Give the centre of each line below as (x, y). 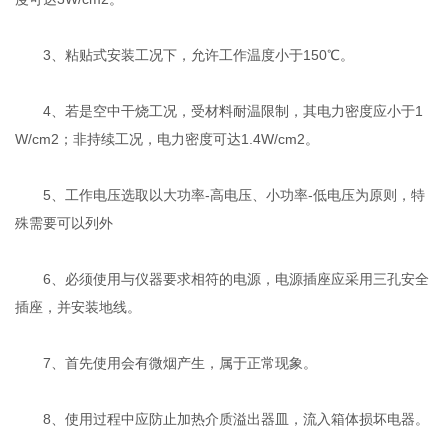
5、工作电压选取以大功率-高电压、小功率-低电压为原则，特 (220, 195)
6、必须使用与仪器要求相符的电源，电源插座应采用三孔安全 (222, 279)
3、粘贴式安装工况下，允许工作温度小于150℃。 (185, 55)
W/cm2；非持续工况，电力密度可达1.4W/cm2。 (167, 139)
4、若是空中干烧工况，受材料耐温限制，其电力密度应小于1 (219, 111)
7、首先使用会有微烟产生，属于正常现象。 (166, 363)
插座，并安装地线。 (78, 307)
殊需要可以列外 (64, 223)
